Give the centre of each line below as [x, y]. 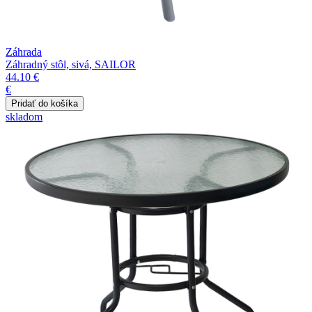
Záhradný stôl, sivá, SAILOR [71, 64]
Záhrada [24, 52]
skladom [24, 116]
